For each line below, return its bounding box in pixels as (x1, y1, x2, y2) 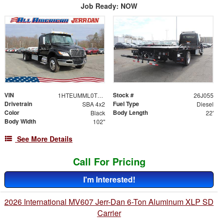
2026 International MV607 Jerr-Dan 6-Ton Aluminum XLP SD (4, 196, 214, 208)
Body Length (113, 108, 148, 117)
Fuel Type (113, 99, 139, 109)
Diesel (196, 100, 214, 109)
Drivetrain (4, 99, 32, 109)
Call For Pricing (73, 154, 145, 169)
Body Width (4, 117, 36, 126)
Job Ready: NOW (81, 1, 137, 11)
